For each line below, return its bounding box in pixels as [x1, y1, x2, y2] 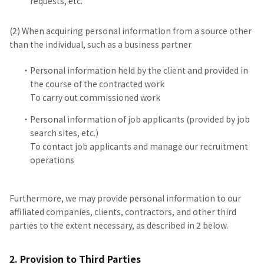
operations [30, 154, 74, 166]
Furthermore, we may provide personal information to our [9, 192, 241, 204]
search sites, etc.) [30, 127, 98, 138]
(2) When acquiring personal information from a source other [9, 25, 252, 37]
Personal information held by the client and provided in [30, 64, 248, 76]
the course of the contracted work [30, 78, 164, 90]
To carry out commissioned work [30, 91, 160, 103]
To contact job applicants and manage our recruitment [30, 140, 248, 152]
